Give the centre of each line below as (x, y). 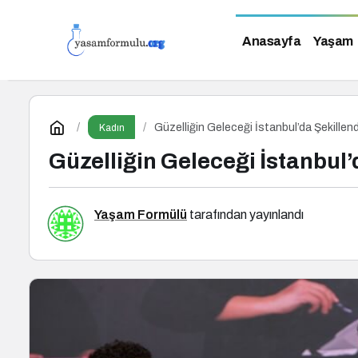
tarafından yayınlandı (245, 215)
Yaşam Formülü (141, 215)
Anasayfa (271, 41)
